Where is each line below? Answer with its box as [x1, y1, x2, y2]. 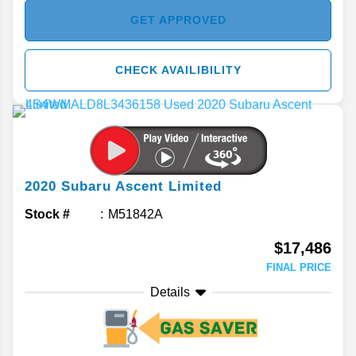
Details [150, 285, 190, 300]
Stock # [25, 207, 70, 222]
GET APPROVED [130, 14, 226, 27]
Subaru [61, 179, 111, 195]
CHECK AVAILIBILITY [114, 64, 242, 77]
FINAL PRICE [266, 261, 331, 274]
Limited [168, 179, 222, 195]
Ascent [115, 179, 164, 195]
